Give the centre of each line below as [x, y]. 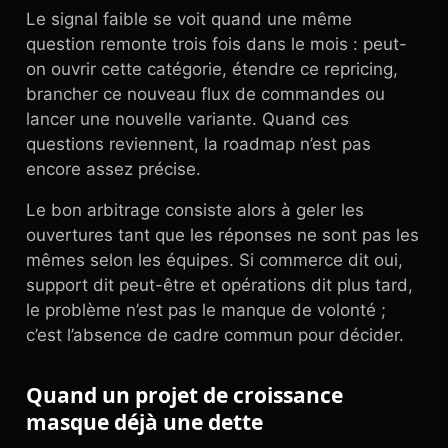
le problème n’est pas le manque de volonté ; [206, 310]
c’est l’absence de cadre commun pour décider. [215, 335]
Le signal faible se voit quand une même [189, 19]
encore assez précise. [113, 169]
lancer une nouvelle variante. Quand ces [187, 119]
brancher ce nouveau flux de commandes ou [205, 94]
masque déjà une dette [144, 422]
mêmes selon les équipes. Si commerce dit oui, [214, 260]
